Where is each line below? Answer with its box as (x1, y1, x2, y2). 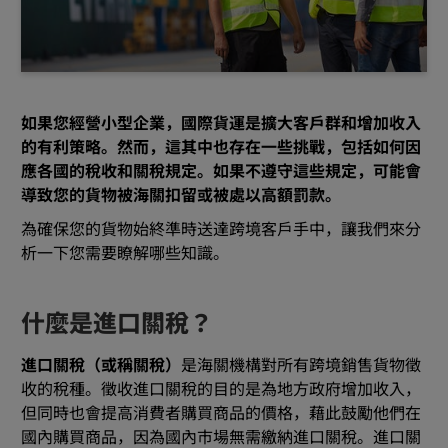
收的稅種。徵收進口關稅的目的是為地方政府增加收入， (21, 380, 421, 401)
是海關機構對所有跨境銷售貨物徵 (181, 356, 421, 377)
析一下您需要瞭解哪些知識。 (21, 243, 229, 264)
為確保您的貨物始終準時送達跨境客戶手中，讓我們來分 (21, 219, 421, 240)
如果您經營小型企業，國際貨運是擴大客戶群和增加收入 (21, 113, 421, 134)
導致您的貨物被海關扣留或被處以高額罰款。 (21, 185, 341, 206)
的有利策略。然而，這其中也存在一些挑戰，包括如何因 (21, 137, 421, 158)
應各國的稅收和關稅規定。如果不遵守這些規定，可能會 (21, 161, 421, 182)
